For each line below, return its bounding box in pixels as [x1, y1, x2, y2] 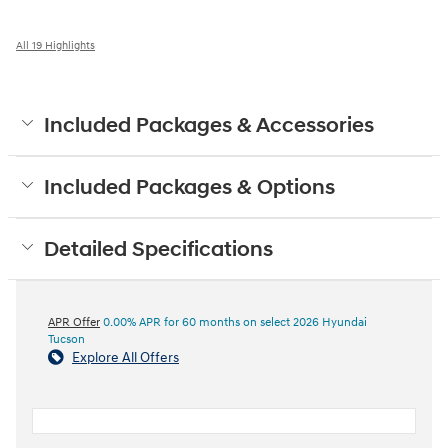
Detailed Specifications [44, 237, 273, 264]
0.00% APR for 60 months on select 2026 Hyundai [100, 315, 367, 331]
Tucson [48, 332, 85, 348]
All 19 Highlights [16, 39, 95, 53]
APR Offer [48, 315, 100, 331]
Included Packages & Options [44, 175, 335, 202]
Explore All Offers [72, 349, 179, 367]
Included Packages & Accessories [44, 113, 374, 140]
